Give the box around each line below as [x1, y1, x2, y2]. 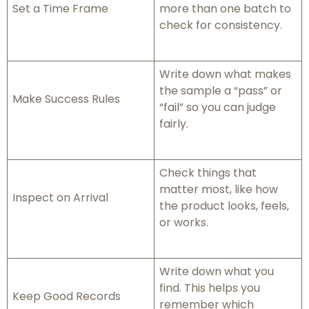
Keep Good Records [12, 288, 121, 305]
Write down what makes [159, 66, 291, 83]
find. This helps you [159, 280, 260, 297]
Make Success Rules [12, 91, 120, 108]
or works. [159, 215, 208, 231]
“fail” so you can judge [159, 99, 276, 116]
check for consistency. [159, 17, 282, 34]
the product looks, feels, [159, 198, 289, 215]
